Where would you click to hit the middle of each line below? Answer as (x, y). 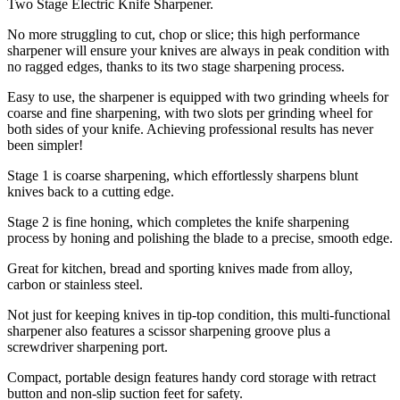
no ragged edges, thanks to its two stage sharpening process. (176, 67)
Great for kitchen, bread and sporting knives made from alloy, (180, 269)
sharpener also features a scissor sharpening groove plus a (169, 331)
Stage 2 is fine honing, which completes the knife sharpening (178, 222)
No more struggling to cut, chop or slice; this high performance (183, 35)
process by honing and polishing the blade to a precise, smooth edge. (200, 238)
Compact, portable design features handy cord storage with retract (192, 378)
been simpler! (45, 146)
